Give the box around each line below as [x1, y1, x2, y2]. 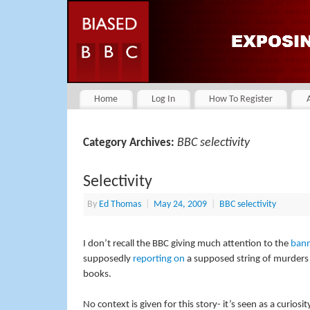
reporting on [132, 253, 185, 264]
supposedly [82, 253, 133, 264]
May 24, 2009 [153, 199, 207, 209]
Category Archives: [82, 137, 177, 149]
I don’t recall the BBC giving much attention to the [82, 238, 291, 249]
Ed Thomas [98, 199, 141, 209]
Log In [152, 94, 176, 105]
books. [82, 268, 111, 280]
